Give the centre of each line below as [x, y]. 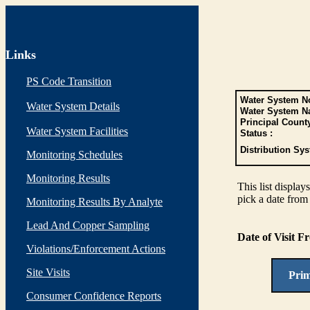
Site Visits [48, 272]
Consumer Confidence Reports [94, 296]
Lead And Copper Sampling [88, 225]
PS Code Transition [69, 81]
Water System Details [73, 106]
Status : [256, 133]
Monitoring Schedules [74, 155]
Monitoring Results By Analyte [94, 202]
